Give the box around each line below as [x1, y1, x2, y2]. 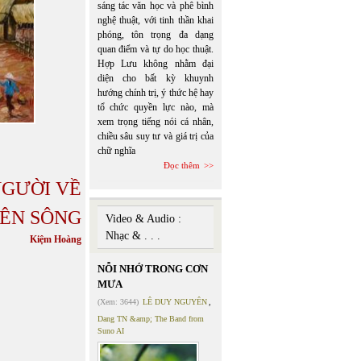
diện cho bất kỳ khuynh [97, 73, 214, 84]
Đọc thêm [164, 160, 200, 170]
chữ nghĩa [97, 145, 135, 156]
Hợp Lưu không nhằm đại [97, 58, 214, 69]
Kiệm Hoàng [29, 233, 81, 245]
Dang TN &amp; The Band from [97, 314, 204, 323]
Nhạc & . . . [105, 230, 160, 242]
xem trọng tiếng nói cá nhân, [97, 116, 214, 127]
